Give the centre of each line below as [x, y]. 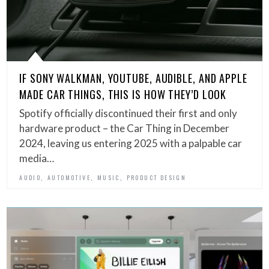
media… [37, 159]
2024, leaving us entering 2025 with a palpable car [131, 144]
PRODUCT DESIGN [156, 178]
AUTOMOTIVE [69, 178]
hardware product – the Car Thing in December [125, 128]
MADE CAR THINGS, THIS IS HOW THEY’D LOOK [123, 95]
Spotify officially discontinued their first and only [128, 113]
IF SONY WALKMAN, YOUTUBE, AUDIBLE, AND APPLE [133, 78]
